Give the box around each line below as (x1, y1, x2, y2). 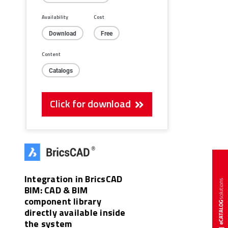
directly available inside (24, 205, 126, 219)
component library (24, 194, 101, 208)
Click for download (50, 96, 135, 110)
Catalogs (49, 66, 73, 74)
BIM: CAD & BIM (24, 183, 88, 196)
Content (42, 50, 61, 58)
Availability (42, 13, 68, 20)
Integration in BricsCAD (24, 172, 123, 185)
